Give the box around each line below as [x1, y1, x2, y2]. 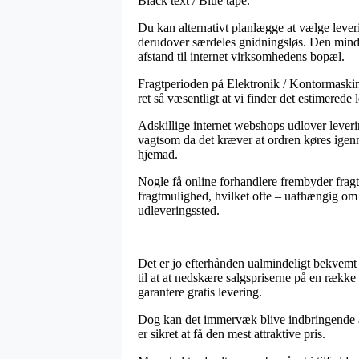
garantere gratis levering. [138, 284, 262, 299]
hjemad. [138, 147, 178, 161]
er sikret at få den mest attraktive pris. [138, 326, 325, 341]
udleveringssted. [138, 203, 220, 217]
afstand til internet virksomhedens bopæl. [138, 49, 345, 63]
